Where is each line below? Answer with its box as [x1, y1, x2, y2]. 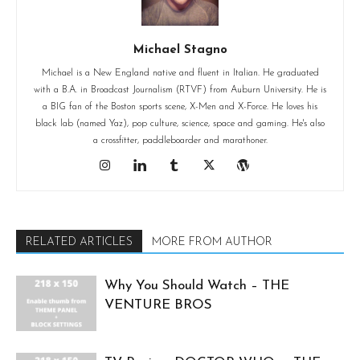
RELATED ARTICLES [26, 236, 133, 249]
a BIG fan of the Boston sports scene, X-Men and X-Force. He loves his [43, 102, 317, 112]
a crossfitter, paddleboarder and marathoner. [92, 136, 268, 146]
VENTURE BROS [104, 298, 212, 313]
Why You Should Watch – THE [104, 279, 289, 293]
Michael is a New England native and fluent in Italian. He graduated [41, 68, 319, 79]
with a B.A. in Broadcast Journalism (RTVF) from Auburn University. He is [34, 85, 326, 96]
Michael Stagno [133, 44, 227, 57]
